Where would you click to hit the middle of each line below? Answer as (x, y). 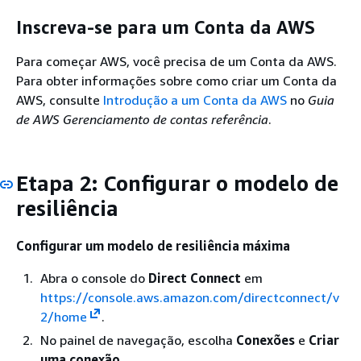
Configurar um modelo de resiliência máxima (153, 246)
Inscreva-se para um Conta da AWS (166, 27)
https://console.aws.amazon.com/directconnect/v (190, 297)
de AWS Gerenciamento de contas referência (142, 119)
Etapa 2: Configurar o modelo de (177, 183)
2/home (64, 317)
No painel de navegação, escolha (138, 340)
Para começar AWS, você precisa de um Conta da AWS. (176, 61)
